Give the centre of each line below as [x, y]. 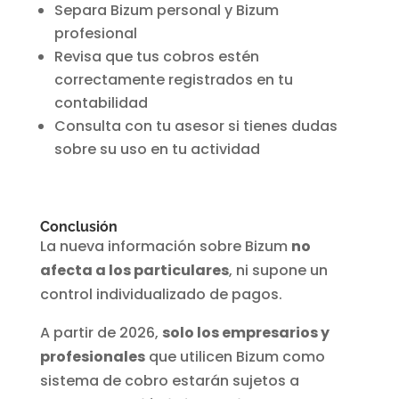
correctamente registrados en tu [173, 80]
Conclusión [78, 227]
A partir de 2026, [101, 333]
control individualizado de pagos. [161, 295]
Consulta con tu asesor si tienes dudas [195, 126]
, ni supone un [278, 271]
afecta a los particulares [134, 271]
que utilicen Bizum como [235, 357]
